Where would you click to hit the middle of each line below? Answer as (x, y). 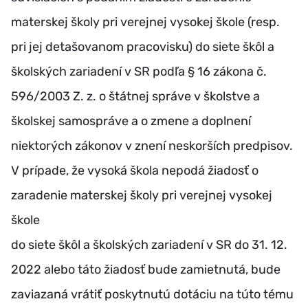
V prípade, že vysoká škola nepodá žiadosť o (135, 171)
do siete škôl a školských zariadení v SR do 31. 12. (149, 245)
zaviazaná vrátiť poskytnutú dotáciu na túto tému (152, 295)
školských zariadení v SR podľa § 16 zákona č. (139, 72)
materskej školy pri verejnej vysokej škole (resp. (145, 22)
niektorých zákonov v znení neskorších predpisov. (152, 146)
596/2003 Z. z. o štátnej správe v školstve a (135, 97)
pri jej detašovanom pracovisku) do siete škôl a (143, 47)
